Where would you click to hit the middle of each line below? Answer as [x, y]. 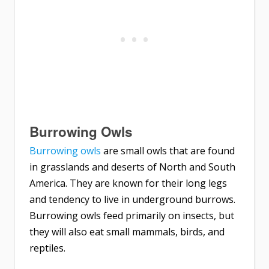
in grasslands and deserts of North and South [132, 167]
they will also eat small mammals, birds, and [127, 232]
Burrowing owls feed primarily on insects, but [132, 216]
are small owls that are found [168, 151]
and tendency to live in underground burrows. [132, 200]
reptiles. [47, 248]
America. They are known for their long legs [128, 183]
